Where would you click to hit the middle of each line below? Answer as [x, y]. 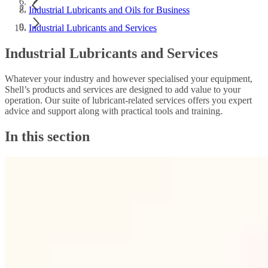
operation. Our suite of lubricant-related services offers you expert [128, 100]
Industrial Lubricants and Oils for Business [109, 10]
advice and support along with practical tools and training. [114, 111]
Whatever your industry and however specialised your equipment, [129, 78]
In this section [47, 136]
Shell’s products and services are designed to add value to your [123, 89]
